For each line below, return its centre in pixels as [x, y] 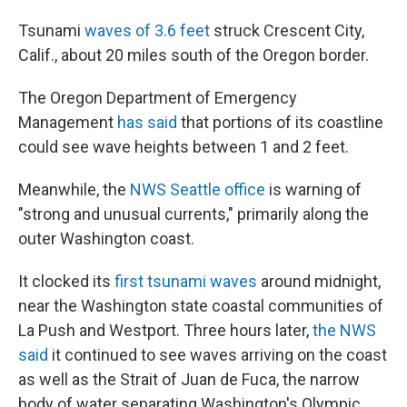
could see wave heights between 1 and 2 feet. [184, 147]
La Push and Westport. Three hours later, [165, 330]
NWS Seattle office [198, 189]
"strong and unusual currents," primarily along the [194, 214]
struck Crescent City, [287, 30]
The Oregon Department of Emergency [158, 98]
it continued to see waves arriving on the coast [218, 355]
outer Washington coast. [106, 238]
